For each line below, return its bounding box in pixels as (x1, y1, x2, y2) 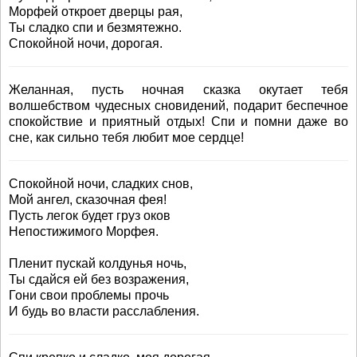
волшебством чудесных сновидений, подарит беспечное (9, 99, 348, 112)
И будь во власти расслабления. (9, 304, 199, 318)
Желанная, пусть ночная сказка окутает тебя (9, 83, 348, 96)
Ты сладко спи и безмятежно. (9, 21, 182, 34)
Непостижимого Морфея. (9, 225, 159, 238)
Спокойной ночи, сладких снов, (9, 177, 193, 190)
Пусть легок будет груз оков (9, 209, 171, 222)
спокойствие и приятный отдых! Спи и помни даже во (9, 115, 348, 128)
